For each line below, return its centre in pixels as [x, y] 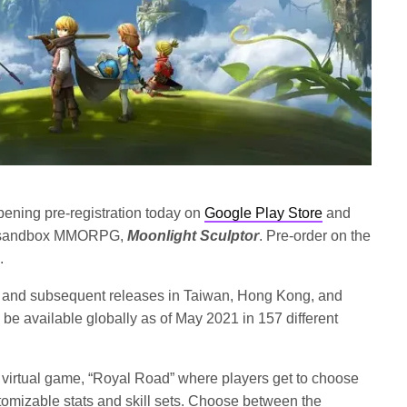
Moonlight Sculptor [194, 236]
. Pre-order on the [315, 236]
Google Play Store [264, 213]
